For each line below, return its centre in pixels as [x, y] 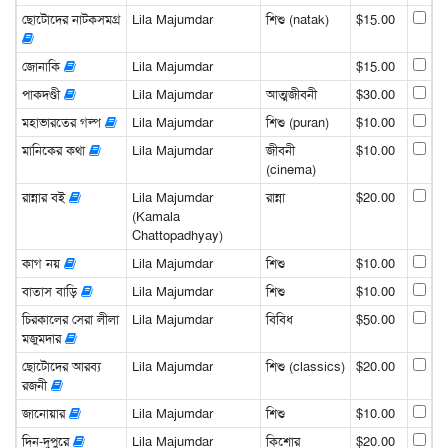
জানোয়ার [45, 414]
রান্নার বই [45, 198]
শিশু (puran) [297, 123]
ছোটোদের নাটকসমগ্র [70, 20]
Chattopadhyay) [177, 236]
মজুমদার [43, 339]
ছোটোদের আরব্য [61, 367]
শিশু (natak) [297, 20]
